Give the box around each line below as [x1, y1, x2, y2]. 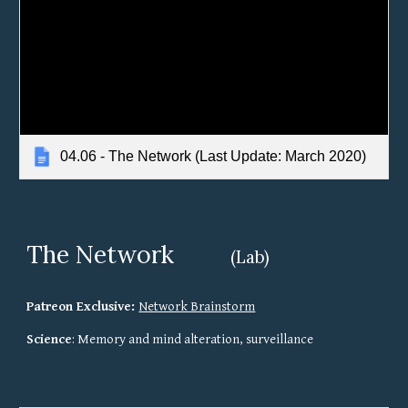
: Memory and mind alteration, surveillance [72, 331, 314, 347]
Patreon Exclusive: [26, 298, 139, 314]
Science [26, 331, 73, 347]
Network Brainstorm [138, 298, 256, 314]
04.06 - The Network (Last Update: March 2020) [60, 148, 367, 164]
